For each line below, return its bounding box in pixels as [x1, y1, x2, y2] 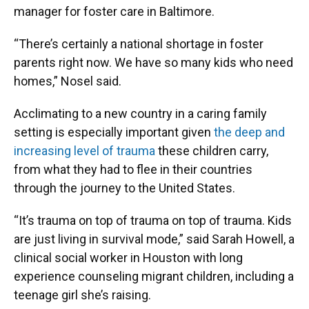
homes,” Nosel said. [14, 74, 121, 88]
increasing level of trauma [14, 143, 155, 158]
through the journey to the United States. [14, 181, 235, 195]
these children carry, [155, 143, 268, 158]
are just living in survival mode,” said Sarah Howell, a [14, 232, 295, 246]
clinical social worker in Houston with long [14, 250, 243, 265]
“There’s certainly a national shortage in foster [14, 37, 263, 51]
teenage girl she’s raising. [14, 288, 151, 302]
